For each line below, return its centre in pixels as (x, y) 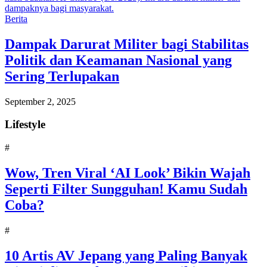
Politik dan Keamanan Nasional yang (118, 60)
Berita (16, 18)
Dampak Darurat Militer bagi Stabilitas (127, 44)
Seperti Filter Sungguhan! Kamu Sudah (126, 189)
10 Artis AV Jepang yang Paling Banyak (126, 255)
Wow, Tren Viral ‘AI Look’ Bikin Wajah (128, 173)
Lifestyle (25, 125)
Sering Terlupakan (62, 76)
